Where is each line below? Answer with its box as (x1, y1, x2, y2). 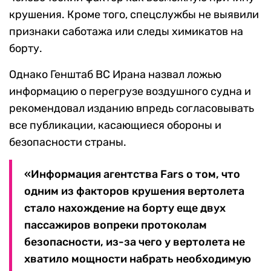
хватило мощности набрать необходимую (24, 252, 251, 266)
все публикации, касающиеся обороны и (9, 119, 221, 132)
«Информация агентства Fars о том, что (24, 168, 240, 181)
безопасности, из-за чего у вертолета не (24, 235, 245, 249)
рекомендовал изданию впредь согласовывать (9, 102, 254, 116)
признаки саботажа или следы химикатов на (9, 25, 243, 39)
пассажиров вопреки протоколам (24, 218, 207, 232)
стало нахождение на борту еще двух (24, 201, 226, 215)
